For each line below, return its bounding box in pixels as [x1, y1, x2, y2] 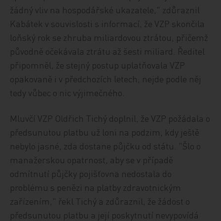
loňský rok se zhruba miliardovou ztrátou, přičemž [10, 32, 209, 43]
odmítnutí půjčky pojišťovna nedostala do [10, 168, 172, 179]
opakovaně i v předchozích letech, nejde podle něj [10, 73, 202, 84]
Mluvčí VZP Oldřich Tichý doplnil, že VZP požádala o [10, 112, 211, 124]
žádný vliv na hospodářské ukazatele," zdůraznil [10, 4, 200, 15]
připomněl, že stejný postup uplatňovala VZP [10, 59, 185, 71]
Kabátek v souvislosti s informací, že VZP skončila [10, 18, 205, 29]
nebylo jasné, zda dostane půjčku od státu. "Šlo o [10, 140, 201, 151]
